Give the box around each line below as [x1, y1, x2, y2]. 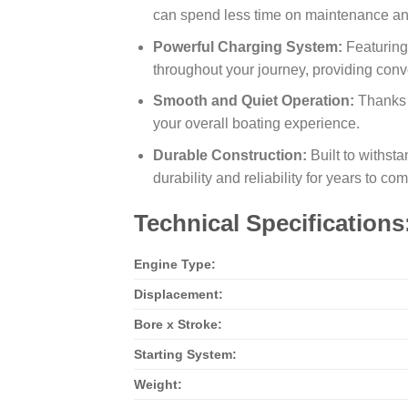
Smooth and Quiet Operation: [152, 93, 354, 109]
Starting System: [134, 347, 237, 362]
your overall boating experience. [152, 116, 360, 132]
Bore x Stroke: [134, 317, 222, 332]
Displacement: [134, 287, 223, 302]
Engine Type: [134, 257, 216, 272]
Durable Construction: [152, 147, 307, 163]
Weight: [134, 377, 182, 393]
